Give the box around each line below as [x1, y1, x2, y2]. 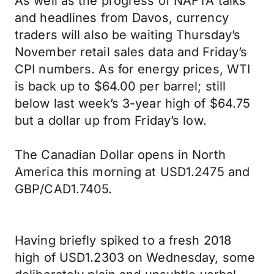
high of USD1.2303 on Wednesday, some [15, 250, 256, 265]
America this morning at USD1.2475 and [15, 165, 250, 179]
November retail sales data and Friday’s [15, 45, 248, 59]
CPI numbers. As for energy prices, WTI [15, 62, 251, 76]
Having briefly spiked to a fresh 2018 [15, 233, 232, 248]
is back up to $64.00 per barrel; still [15, 79, 226, 94]
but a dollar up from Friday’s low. [15, 113, 207, 128]
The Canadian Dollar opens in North [15, 147, 226, 162]
